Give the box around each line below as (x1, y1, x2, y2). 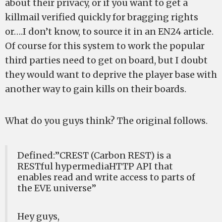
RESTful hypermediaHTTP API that (17, 161, 173, 172)
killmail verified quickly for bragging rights (5, 11, 198, 23)
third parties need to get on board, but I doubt (5, 55, 208, 66)
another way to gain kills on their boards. (5, 83, 186, 95)
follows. (173, 115, 208, 126)
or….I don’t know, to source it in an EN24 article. (5, 26, 214, 37)
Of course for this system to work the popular (5, 40, 205, 52)
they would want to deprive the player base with (5, 69, 217, 80)
